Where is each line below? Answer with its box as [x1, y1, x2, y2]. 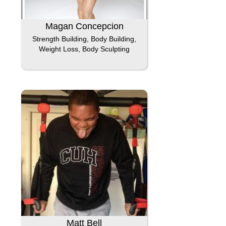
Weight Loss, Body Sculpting [39, 45, 130, 53]
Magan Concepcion [45, 21, 124, 31]
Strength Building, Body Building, [32, 35, 137, 43]
